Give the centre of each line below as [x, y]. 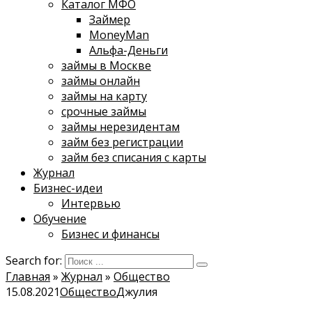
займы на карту [104, 96]
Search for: [34, 260]
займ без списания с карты [134, 157]
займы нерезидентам [120, 127]
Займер [110, 19]
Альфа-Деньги [128, 50]
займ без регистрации [122, 142]
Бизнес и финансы [110, 234]
